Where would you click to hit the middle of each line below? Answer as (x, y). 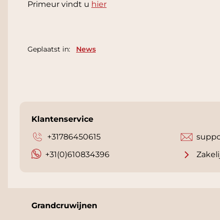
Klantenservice (62, 119)
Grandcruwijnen (64, 206)
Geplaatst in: (49, 49)
